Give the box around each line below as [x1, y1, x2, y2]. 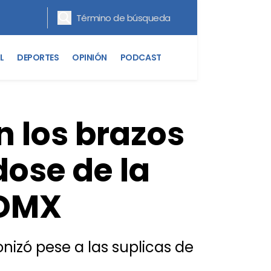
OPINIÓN [72, 51, 107, 64]
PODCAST [120, 51, 162, 64]
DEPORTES [17, 51, 59, 64]
